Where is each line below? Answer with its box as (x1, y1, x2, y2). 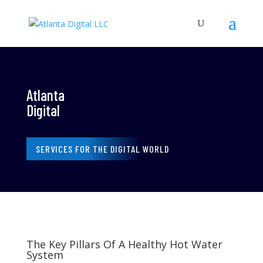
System (26, 247, 63, 262)
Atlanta (26, 85, 65, 104)
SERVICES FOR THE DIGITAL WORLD (35, 143, 169, 154)
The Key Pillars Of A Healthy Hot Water (26, 237, 222, 251)
